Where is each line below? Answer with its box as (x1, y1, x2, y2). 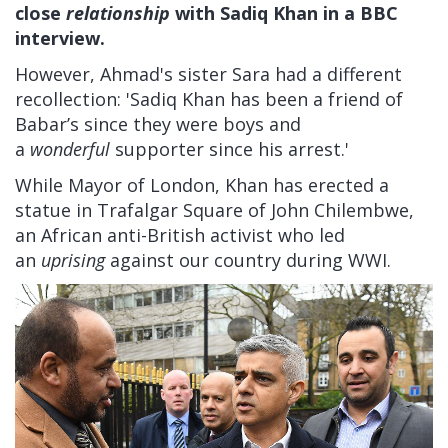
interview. (15, 26, 105, 51)
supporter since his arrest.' (115, 137, 349, 162)
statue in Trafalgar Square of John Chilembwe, (15, 198, 414, 223)
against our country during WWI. (110, 248, 391, 273)
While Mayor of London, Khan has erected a (15, 173, 389, 198)
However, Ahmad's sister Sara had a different (15, 62, 402, 87)
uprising (41, 248, 105, 273)
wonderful (30, 137, 110, 162)
